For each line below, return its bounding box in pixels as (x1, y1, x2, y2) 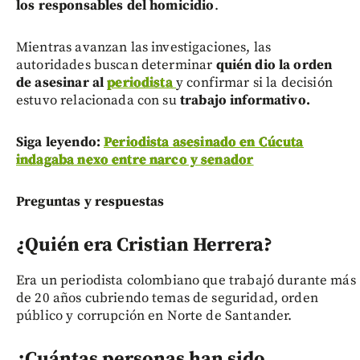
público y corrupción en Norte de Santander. (16, 306, 292, 325)
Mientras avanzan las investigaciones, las (16, 38, 272, 56)
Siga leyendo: (16, 133, 104, 151)
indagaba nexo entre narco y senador (16, 150, 254, 169)
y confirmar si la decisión (175, 73, 333, 92)
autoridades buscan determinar (16, 55, 216, 74)
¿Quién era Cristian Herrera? (16, 232, 272, 257)
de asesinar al (16, 73, 108, 92)
